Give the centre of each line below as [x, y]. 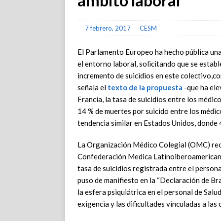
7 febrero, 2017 [108, 28]
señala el [92, 87]
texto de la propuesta [145, 87]
